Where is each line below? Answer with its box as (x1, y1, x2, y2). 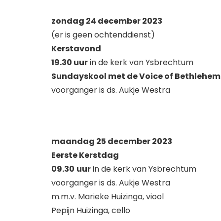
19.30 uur (51, 56, 88, 68)
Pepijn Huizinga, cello (51, 204, 130, 216)
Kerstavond (51, 42, 101, 54)
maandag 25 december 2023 (51, 135, 172, 147)
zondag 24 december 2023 (51, 15, 162, 27)
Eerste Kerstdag (51, 149, 119, 161)
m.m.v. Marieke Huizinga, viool (51, 190, 164, 202)
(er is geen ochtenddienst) (51, 29, 155, 40)
